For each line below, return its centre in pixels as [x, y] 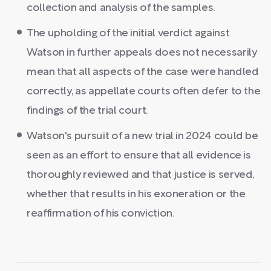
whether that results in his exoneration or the [136, 194]
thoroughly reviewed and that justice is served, [141, 175]
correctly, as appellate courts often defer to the [144, 91]
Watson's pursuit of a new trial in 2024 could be [142, 136]
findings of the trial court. [87, 111]
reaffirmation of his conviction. [101, 214]
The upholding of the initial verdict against [128, 33]
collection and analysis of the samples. [121, 8]
